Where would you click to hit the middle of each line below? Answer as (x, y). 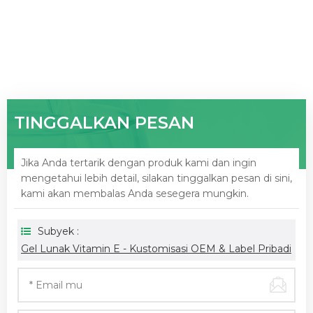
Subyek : (58, 231)
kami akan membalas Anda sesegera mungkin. (135, 194)
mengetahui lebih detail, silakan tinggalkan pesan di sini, (156, 178)
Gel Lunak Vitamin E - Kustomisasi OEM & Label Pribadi (156, 249)
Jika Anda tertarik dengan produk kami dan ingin (139, 163)
